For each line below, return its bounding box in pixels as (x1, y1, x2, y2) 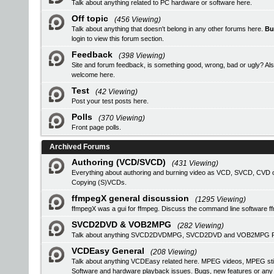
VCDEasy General (72, 246, 144, 256)
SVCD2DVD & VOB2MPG (72, 220, 171, 229)
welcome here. (72, 71, 115, 78)
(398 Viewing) (119, 51, 165, 60)
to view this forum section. (85, 35, 164, 42)
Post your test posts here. (72, 97, 149, 105)
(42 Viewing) (95, 87, 138, 96)
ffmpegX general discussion (72, 193, 189, 203)
